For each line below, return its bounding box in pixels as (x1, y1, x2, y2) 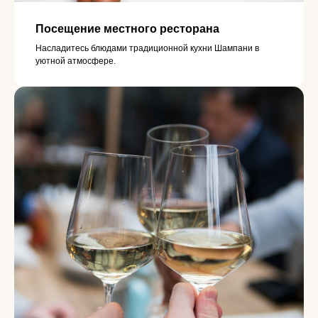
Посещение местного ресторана (35, 23, 219, 35)
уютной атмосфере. (35, 56, 116, 67)
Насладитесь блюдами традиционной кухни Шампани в (35, 43, 259, 54)
